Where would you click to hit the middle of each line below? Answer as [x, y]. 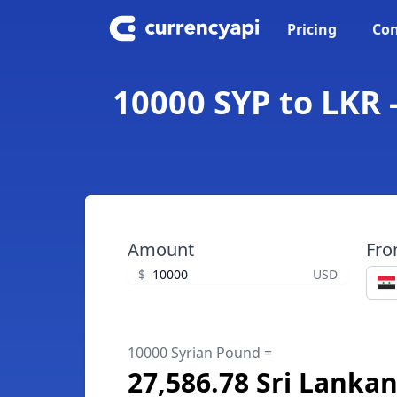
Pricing [312, 29]
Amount [161, 249]
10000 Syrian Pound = [200, 353]
